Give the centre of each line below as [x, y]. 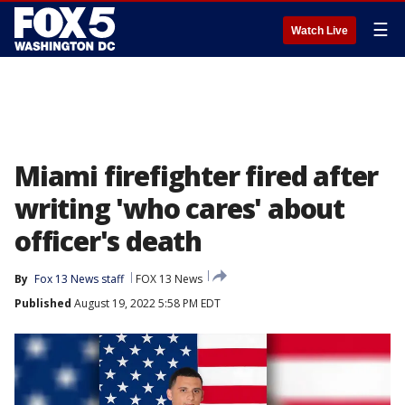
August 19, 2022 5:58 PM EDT [146, 303]
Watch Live [320, 31]
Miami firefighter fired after [197, 176]
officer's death [108, 241]
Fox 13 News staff [79, 279]
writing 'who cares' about [179, 208]
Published [43, 303]
